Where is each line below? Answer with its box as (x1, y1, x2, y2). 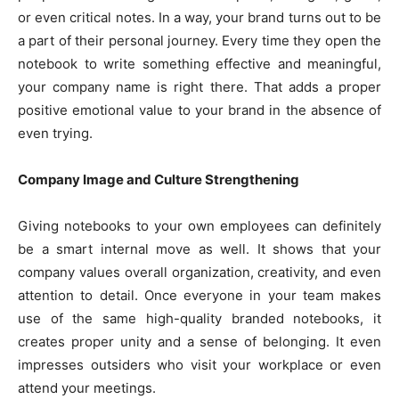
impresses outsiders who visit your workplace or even (18, 356, 381, 374)
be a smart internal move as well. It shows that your (18, 240, 381, 258)
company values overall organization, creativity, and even (18, 264, 381, 281)
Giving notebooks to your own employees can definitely (18, 217, 381, 235)
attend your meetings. (18, 379, 156, 397)
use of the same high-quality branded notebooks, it (18, 310, 381, 328)
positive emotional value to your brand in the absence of (18, 102, 381, 119)
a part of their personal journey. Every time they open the (18, 32, 381, 50)
